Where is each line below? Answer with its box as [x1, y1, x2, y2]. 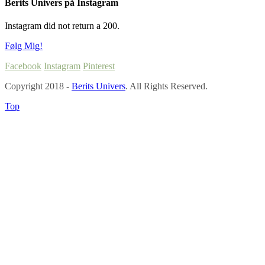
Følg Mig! [5, 41, 43, 51]
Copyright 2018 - [5, 81, 72, 92]
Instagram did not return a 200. [5, 21, 119, 31]
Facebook [5, 61, 41, 72]
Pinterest [83, 61, 115, 72]
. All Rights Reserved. [125, 81, 208, 92]
